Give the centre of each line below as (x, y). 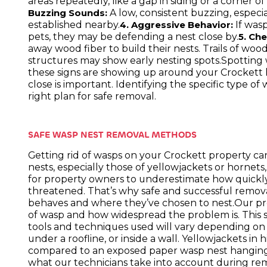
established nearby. (74, 24)
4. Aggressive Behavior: (177, 25)
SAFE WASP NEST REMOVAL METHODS (113, 134)
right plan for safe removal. (92, 96)
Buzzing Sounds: (69, 13)
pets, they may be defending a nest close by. (133, 36)
